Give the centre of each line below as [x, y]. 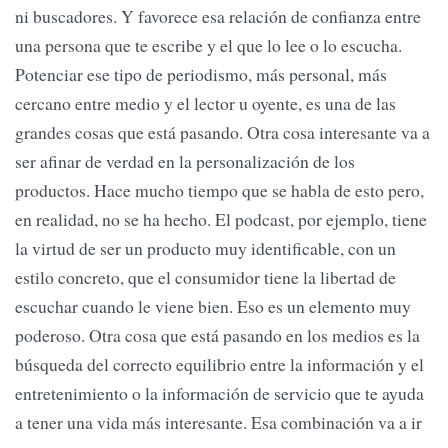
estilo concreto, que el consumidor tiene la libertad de [205, 276]
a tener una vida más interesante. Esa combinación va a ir [218, 421]
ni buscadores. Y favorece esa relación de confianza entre [218, 15]
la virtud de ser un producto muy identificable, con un [205, 247]
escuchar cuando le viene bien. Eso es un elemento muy [213, 305]
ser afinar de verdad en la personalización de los [185, 160]
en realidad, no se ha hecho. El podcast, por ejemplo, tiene [221, 218]
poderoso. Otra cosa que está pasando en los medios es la [217, 334]
